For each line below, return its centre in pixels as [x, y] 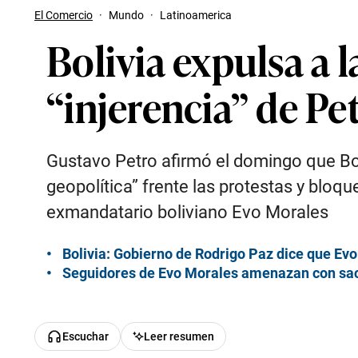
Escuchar [86, 336]
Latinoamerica [196, 15]
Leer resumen [179, 336]
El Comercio [64, 15]
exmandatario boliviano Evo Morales [187, 212]
